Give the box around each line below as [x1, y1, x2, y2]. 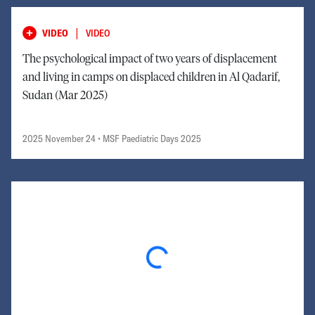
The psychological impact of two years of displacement [22, 53, 277, 65]
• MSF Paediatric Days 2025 [96, 131, 201, 145]
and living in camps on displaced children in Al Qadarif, [22, 71, 280, 83]
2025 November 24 [22, 131, 96, 145]
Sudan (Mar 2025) [22, 89, 108, 101]
